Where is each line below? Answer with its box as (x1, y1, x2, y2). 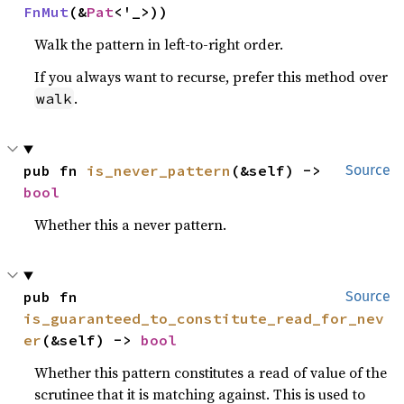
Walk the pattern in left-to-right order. (34, 34, 284, 55)
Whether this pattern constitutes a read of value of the (34, 363, 388, 383)
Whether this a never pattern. (34, 215, 227, 235)
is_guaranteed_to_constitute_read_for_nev (23, 309, 385, 328)
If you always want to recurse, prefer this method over (34, 67, 389, 87)
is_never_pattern (87, 161, 232, 180)
